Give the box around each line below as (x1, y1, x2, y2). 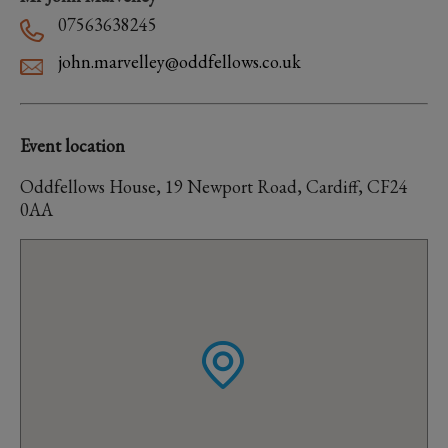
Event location (20, 134, 125, 157)
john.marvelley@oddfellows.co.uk (58, 50, 301, 73)
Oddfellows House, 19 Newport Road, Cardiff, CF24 (20, 175, 408, 198)
